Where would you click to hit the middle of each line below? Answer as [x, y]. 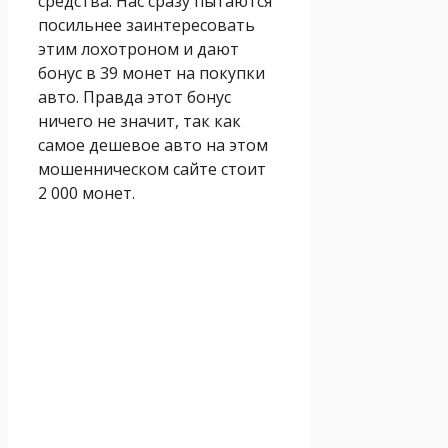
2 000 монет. [86, 192]
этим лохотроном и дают [138, 48]
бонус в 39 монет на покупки [151, 72]
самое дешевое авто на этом [153, 144]
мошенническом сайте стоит [152, 168]
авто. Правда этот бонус [134, 96]
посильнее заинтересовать [146, 24]
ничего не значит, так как [139, 120]
